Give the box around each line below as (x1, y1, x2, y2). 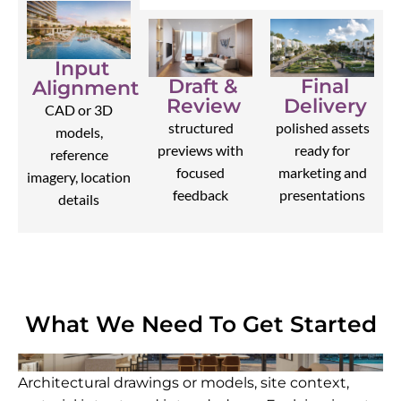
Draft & (168, 73, 238, 98)
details (58, 191, 99, 209)
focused (176, 163, 225, 181)
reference (49, 146, 108, 164)
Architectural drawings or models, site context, (18, 374, 349, 392)
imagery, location (27, 168, 131, 186)
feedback (173, 185, 228, 203)
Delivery (283, 94, 367, 119)
